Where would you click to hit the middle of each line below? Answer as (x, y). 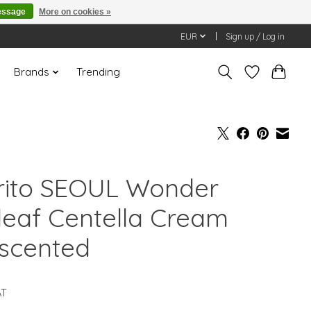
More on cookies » (75, 12)
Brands (32, 72)
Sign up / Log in (255, 36)
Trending (98, 72)
